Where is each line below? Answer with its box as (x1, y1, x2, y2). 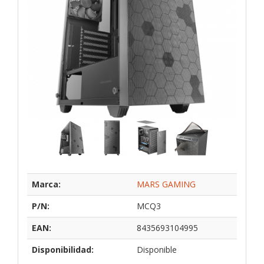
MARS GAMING (137, 178, 196, 190)
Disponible (137, 243, 177, 255)
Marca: (32, 178, 61, 190)
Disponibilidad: (32, 243, 94, 255)
